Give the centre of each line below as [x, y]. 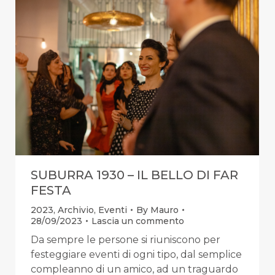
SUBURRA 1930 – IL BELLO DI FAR [134, 175]
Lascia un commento [138, 221]
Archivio [76, 210]
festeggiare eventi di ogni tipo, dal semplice [136, 255]
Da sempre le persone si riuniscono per [126, 240]
